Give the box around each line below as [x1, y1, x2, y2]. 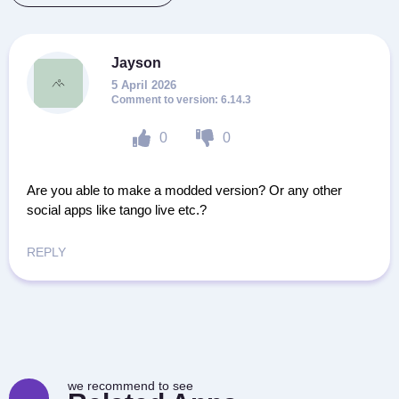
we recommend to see [68, 379, 193, 393]
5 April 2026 [111, 78, 176, 92]
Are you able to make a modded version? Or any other [27, 183, 342, 198]
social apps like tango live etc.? [27, 202, 207, 217]
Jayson [111, 55, 161, 70]
